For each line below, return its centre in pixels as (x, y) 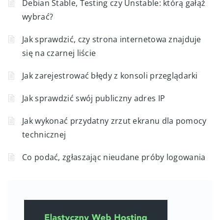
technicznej (44, 134)
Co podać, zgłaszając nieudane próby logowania (114, 157)
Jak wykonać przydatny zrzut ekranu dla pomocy (114, 121)
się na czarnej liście (59, 53)
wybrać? (38, 16)
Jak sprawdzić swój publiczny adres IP (94, 98)
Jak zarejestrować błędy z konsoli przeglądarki (110, 75)
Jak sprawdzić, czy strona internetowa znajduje (112, 39)
